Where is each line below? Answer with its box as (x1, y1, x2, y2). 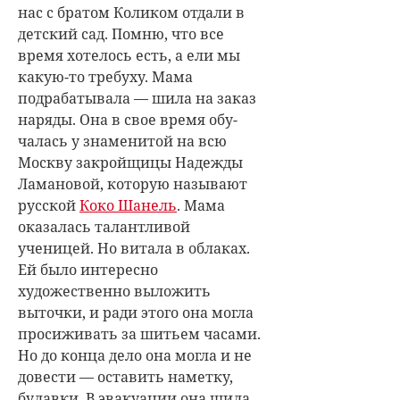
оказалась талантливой (18, 216, 190, 237)
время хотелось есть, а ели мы (18, 45, 240, 65)
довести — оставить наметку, (18, 366, 233, 387)
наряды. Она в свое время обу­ (18, 109, 237, 129)
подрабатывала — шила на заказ (18, 87, 256, 108)
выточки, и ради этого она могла (18, 302, 254, 322)
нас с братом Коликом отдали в (18, 2, 245, 22)
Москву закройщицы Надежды (18, 152, 243, 172)
